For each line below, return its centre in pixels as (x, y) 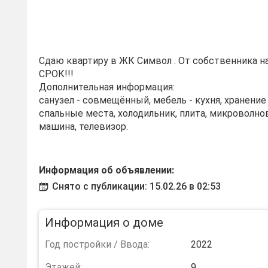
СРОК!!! (56, 74)
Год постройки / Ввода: (97, 244)
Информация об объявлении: (106, 170)
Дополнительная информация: (107, 87)
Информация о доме (104, 223)
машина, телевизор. (83, 127)
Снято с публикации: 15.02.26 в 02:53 (136, 186)
